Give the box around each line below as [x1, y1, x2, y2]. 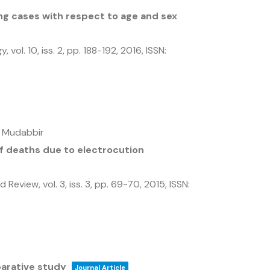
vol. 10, [11, 44, 42, 57]
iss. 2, [42, 44, 67, 57]
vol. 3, [43, 178, 69, 190]
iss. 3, [69, 178, 95, 190]
